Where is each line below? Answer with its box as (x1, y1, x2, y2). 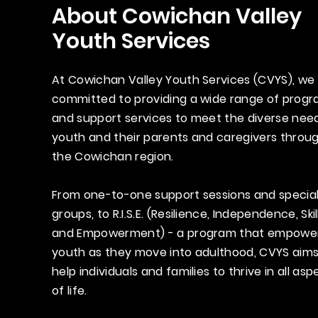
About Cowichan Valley (52, 1, 302, 31)
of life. (52, 283, 91, 299)
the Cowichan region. (52, 148, 177, 165)
